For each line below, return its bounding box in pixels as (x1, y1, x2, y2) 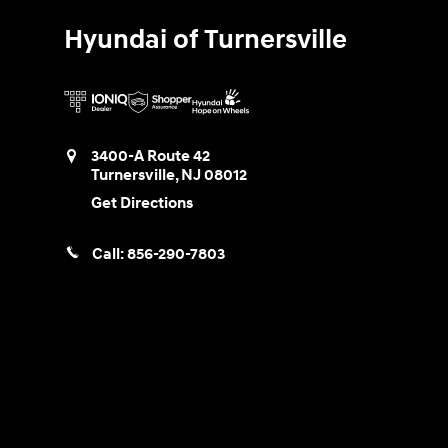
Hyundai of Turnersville (64, 23, 347, 57)
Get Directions (91, 194, 193, 214)
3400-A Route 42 (91, 147, 210, 166)
